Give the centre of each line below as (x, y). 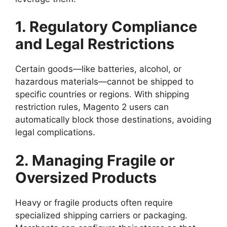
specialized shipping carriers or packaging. (101, 215)
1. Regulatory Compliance (106, 27)
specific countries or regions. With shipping (102, 94)
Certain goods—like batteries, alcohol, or (98, 69)
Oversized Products (86, 177)
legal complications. (55, 132)
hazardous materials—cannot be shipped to (104, 82)
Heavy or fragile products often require (94, 202)
